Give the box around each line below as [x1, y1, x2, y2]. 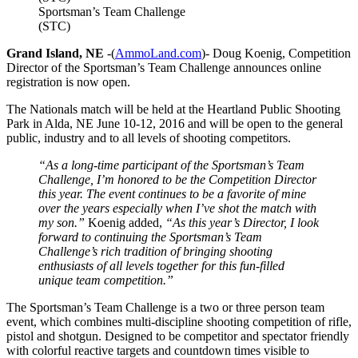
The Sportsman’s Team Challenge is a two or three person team [6, 300, 324, 314]
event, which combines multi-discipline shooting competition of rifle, [6, 314, 352, 328]
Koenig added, [85, 215, 165, 229]
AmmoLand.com [115, 46, 201, 60]
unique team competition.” [38, 272, 173, 287]
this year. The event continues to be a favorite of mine [38, 186, 306, 201]
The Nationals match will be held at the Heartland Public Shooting [6, 101, 340, 116]
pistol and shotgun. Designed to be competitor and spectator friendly [6, 328, 349, 343]
